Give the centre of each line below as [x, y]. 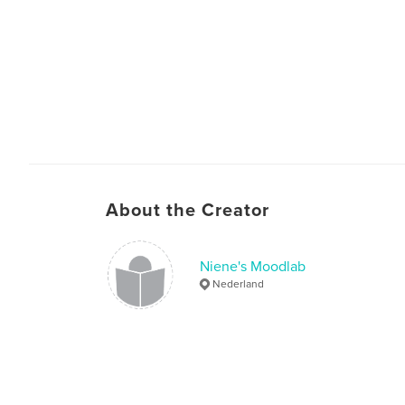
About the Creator [188, 211]
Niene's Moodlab [253, 267]
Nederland [238, 284]
